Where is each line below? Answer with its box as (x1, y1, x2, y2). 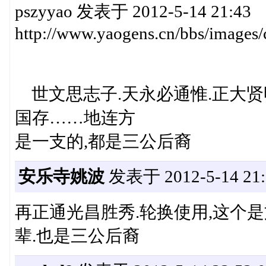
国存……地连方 (14, 108, 135, 128)
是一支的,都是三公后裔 (14, 132, 191, 151)
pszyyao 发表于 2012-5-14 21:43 (14, 2, 251, 21)
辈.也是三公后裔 (14, 226, 140, 246)
